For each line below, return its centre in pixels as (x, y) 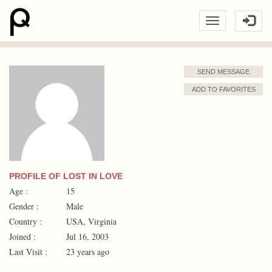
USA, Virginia (90, 221)
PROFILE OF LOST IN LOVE (66, 176)
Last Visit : (28, 251)
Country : (25, 221)
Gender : (24, 206)
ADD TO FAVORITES (223, 89)
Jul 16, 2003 (86, 236)
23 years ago (87, 251)
